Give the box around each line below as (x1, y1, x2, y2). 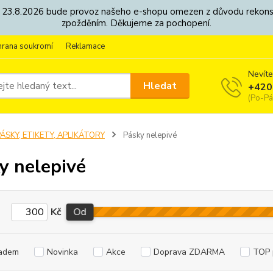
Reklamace (66, 41, 105, 52)
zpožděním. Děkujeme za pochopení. (62, 17, 211, 29)
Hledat (143, 79, 177, 93)
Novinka (46, 246, 78, 258)
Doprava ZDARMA (153, 246, 225, 258)
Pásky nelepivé (121, 130, 177, 141)
